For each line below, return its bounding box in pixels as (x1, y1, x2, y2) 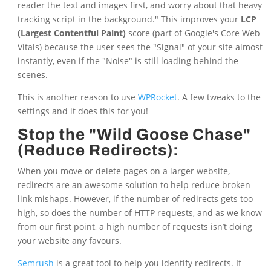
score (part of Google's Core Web (125, 27, 260, 39)
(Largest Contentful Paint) (17, 27, 126, 39)
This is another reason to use (17, 91, 138, 103)
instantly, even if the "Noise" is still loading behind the (17, 55, 238, 67)
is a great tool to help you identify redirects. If (53, 257, 241, 269)
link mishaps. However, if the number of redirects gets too (17, 193, 253, 205)
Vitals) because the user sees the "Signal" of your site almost (17, 41, 263, 53)
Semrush (17, 257, 54, 269)
